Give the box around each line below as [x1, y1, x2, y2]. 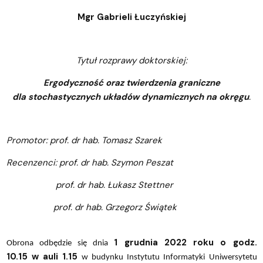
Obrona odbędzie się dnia [6, 238, 114, 248]
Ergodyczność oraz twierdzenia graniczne [43, 76, 220, 89]
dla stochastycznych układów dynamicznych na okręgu [12, 90, 249, 103]
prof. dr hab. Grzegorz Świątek [6, 201, 177, 213]
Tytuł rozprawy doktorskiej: [76, 54, 187, 66]
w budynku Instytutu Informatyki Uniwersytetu [77, 252, 257, 262]
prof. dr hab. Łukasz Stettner [6, 178, 173, 191]
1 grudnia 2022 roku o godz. [114, 236, 257, 248]
